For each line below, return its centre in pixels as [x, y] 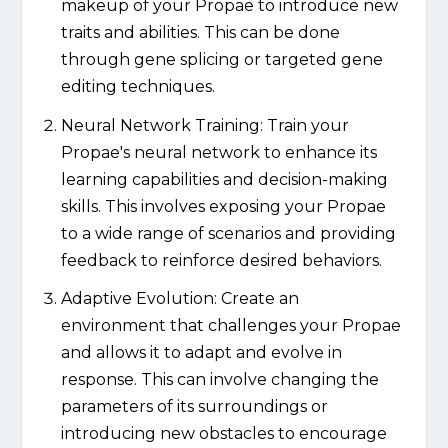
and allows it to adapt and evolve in [201, 352]
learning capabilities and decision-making [224, 179]
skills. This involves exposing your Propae [223, 206]
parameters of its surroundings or [194, 406]
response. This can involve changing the [219, 379]
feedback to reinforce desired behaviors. [221, 260]
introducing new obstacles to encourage [223, 433]
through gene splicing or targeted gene [221, 60]
